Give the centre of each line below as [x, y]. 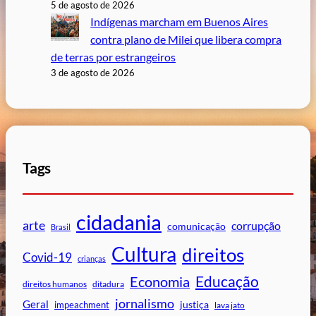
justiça [194, 305]
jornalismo [145, 304]
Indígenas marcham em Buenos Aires [180, 22]
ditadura [108, 284]
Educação [227, 282]
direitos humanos [55, 284]
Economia [160, 282]
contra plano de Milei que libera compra [186, 39]
